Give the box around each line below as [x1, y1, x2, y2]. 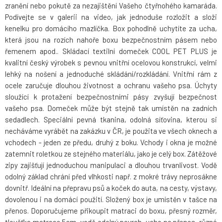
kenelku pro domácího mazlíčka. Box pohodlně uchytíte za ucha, [5, 24, 217, 33]
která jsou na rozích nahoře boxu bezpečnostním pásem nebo [5, 35, 217, 45]
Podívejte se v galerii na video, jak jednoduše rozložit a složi [5, 12, 217, 22]
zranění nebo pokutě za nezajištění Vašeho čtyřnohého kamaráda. [5, 1, 217, 10]
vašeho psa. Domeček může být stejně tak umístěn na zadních [5, 104, 217, 113]
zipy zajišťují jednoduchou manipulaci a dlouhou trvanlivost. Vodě [5, 161, 217, 170]
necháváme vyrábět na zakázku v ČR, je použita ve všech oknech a [5, 126, 217, 136]
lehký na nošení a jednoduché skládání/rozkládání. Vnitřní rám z [5, 69, 217, 79]
